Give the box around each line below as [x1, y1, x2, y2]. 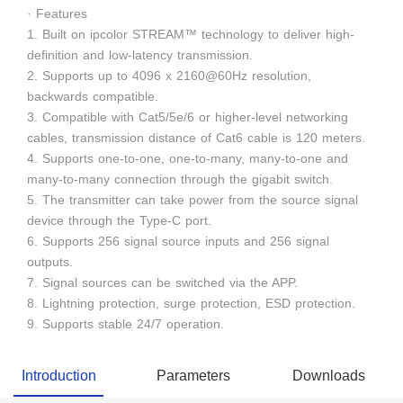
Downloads [291, 367, 365, 383]
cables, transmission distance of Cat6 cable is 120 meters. [27, 130, 365, 145]
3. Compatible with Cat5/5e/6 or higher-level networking [27, 109, 348, 124]
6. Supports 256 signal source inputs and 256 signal [27, 233, 329, 248]
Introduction [21, 367, 96, 383]
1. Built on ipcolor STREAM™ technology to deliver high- [27, 26, 354, 41]
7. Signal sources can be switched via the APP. [27, 274, 298, 290]
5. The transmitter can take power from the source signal [27, 192, 358, 207]
